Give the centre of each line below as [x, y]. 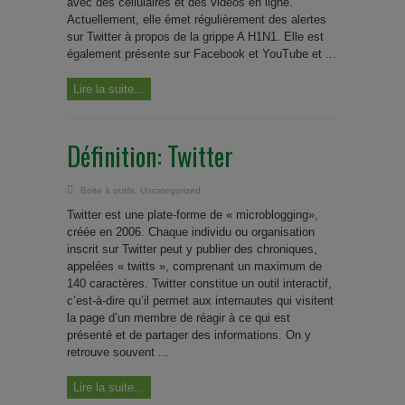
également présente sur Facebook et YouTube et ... [202, 54]
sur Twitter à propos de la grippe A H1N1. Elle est [195, 37]
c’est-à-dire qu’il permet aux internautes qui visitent [200, 301]
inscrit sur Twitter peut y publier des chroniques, [192, 249]
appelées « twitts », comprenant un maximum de [194, 266]
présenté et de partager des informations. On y [189, 335]
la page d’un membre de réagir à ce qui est [179, 318]
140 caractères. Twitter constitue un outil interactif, [199, 283]
